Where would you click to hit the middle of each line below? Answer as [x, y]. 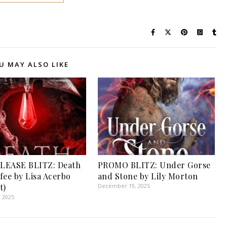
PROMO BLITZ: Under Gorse [154, 165]
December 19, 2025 [124, 185]
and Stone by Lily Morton [148, 176]
